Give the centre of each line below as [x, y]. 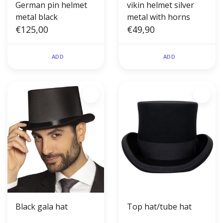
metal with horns [159, 17]
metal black [37, 17]
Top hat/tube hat [159, 207]
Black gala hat [42, 207]
